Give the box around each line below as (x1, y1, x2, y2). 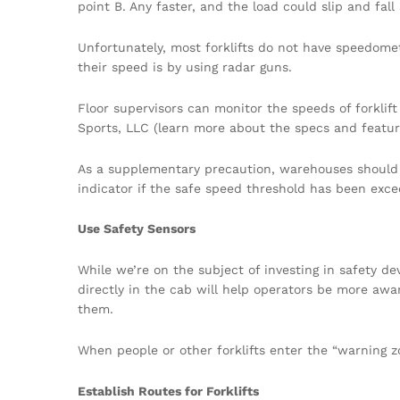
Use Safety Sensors (78, 221, 196, 237)
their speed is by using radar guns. (78, 59, 292, 74)
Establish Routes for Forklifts (78, 383, 259, 398)
